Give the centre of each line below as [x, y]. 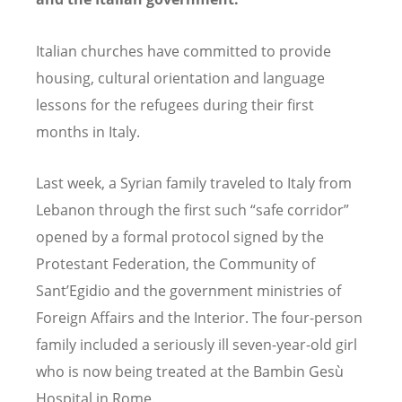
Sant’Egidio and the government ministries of [188, 290]
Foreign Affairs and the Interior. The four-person [199, 317]
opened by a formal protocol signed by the [180, 236]
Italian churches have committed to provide [184, 51]
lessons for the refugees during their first [175, 105]
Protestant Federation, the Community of [175, 263]
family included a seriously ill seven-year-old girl [197, 344]
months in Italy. [88, 131]
